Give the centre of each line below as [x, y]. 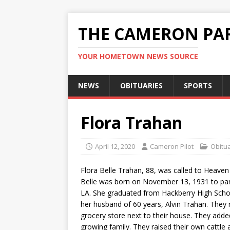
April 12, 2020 [115, 146]
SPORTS [198, 85]
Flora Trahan [131, 122]
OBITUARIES [141, 85]
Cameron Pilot [172, 146]
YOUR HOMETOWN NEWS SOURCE [138, 56]
